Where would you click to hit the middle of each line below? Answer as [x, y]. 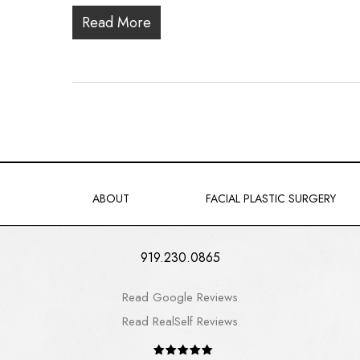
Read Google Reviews [180, 298]
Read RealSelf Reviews [180, 322]
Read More [117, 22]
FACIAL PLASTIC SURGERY [271, 198]
